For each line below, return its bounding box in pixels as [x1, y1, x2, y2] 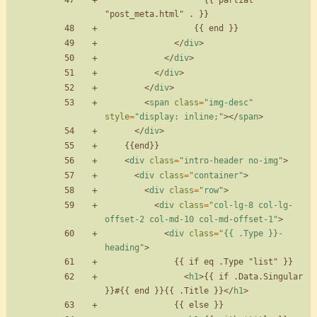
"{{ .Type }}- [219, 229, 283, 239]
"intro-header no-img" [179, 156, 283, 166]
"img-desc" [204, 98, 253, 108]
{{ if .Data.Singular [204, 272, 303, 282]
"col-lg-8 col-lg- [209, 200, 293, 211]
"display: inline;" [134, 112, 224, 122]
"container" [189, 171, 243, 181]
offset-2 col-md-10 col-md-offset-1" [105, 214, 278, 225]
